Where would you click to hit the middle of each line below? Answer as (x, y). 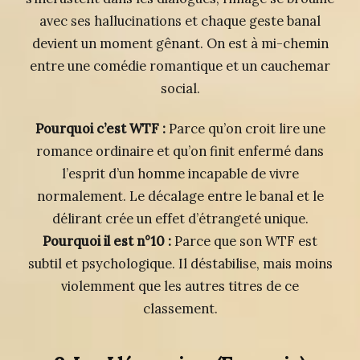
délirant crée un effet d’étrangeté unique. (180, 218)
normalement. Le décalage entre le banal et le (180, 196)
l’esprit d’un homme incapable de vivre (180, 173)
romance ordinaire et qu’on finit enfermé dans (180, 151)
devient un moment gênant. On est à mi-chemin (180, 43)
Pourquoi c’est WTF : (100, 128)
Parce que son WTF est (244, 241)
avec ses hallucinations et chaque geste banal (180, 20)
